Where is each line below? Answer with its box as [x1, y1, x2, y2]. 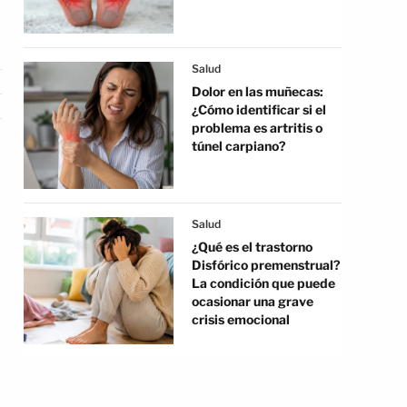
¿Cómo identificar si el [192, 102, 326, 117]
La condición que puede [192, 275, 335, 291]
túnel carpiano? [192, 138, 286, 154]
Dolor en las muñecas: [192, 84, 323, 99]
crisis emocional [192, 312, 290, 327]
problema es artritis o [192, 120, 323, 135]
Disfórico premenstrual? [192, 257, 341, 273]
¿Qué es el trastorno [192, 239, 313, 254]
